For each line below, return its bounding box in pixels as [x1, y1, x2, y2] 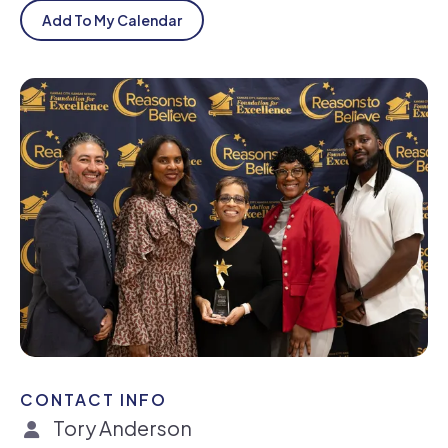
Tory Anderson [50, 414, 192, 440]
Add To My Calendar [42, 10, 182, 29]
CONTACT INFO [20, 388, 167, 410]
